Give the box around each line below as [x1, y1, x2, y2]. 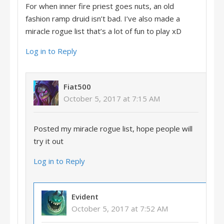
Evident [71, 191, 98, 201]
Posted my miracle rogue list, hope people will [33, 123, 192, 133]
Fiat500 [63, 81, 91, 91]
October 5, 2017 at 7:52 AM [71, 203, 168, 213]
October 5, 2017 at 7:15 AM [63, 93, 160, 103]
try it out [33, 136, 63, 146]
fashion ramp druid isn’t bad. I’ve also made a [25, 13, 180, 23]
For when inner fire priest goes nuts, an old [25, 1, 174, 11]
